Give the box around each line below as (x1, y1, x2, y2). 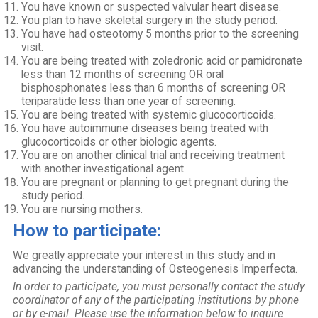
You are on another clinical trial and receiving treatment (21, 149, 285, 162)
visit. (21, 41, 44, 54)
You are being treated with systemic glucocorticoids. (21, 109, 277, 121)
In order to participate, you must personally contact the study (13, 280, 305, 293)
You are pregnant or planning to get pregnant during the (21, 176, 290, 189)
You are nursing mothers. (21, 203, 143, 216)
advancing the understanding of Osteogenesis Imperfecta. (13, 263, 298, 275)
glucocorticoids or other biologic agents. (21, 136, 217, 148)
